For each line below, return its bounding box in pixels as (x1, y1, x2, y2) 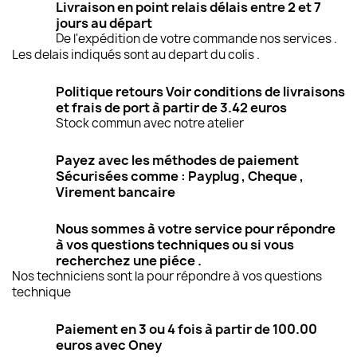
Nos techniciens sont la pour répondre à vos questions (12, 268, 322, 285)
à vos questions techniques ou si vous (56, 236, 294, 254)
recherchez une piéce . (56, 252, 202, 270)
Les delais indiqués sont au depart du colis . (12, 46, 260, 64)
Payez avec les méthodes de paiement (56, 151, 299, 170)
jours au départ (56, 14, 152, 33)
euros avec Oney (56, 336, 162, 355)
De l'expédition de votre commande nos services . (56, 30, 337, 48)
